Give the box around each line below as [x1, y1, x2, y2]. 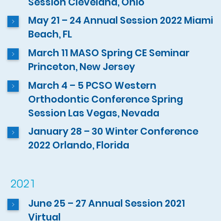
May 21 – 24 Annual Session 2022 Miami [28, 14, 214, 28]
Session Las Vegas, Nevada [28, 106, 160, 120]
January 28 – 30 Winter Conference [28, 125, 199, 139]
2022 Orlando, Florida [28, 139, 130, 152]
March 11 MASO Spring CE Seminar [28, 46, 190, 60]
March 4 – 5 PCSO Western [28, 78, 157, 92]
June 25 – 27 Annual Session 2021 [28, 197, 185, 211]
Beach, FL [28, 28, 73, 41]
